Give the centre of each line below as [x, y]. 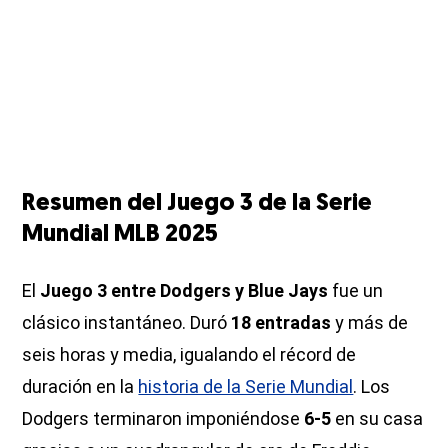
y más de [370, 323]
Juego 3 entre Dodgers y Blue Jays [184, 291]
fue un [356, 291]
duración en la [80, 387]
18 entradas [281, 323]
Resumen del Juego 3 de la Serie [197, 204]
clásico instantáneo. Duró [127, 323]
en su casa [377, 419]
